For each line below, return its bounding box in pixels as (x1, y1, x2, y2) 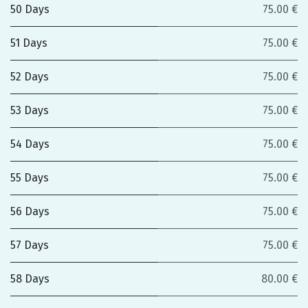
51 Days (10, 36, 47, 49)
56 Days (10, 205, 49, 218)
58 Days (10, 272, 49, 285)
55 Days (10, 171, 49, 184)
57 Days (10, 239, 49, 252)
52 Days (10, 70, 49, 83)
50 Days (10, 3, 49, 16)
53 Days (10, 104, 49, 117)
